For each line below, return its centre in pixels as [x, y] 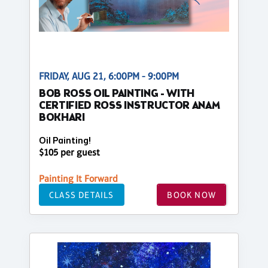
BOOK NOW [191, 194]
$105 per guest [69, 153]
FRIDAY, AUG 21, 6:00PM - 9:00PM [109, 76]
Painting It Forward [78, 179]
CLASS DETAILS [82, 194]
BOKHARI [62, 118]
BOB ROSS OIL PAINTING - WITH [117, 94]
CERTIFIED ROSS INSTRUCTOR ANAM [130, 106]
